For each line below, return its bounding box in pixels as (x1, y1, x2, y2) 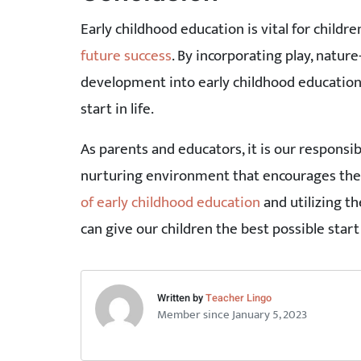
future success (80, 42, 172, 68)
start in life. (80, 95, 154, 122)
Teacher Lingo (205, 290, 272, 305)
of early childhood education (80, 189, 260, 215)
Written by (156, 290, 205, 305)
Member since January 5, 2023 (156, 304, 307, 325)
